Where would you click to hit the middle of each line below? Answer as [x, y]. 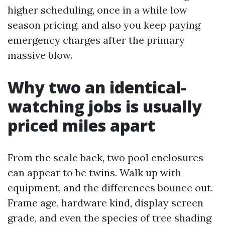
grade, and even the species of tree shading [109, 218]
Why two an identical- [97, 87]
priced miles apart [81, 125]
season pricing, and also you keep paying [104, 25]
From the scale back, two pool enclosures [105, 157]
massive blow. [40, 55]
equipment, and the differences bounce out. [110, 188]
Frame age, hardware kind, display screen [105, 203]
